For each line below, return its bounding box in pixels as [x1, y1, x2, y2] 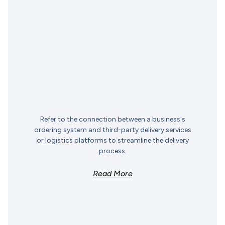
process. [98, 146, 127, 155]
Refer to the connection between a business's [40, 115, 185, 124]
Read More [92, 168, 133, 178]
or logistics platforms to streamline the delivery [36, 136, 189, 145]
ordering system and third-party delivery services [34, 125, 191, 134]
